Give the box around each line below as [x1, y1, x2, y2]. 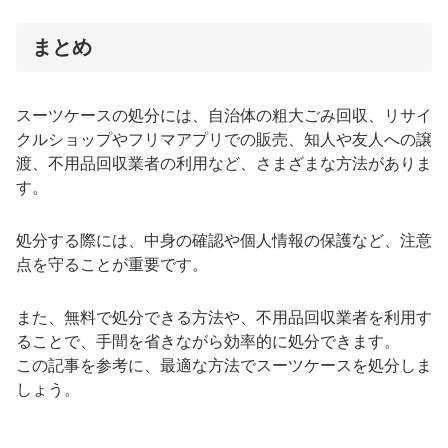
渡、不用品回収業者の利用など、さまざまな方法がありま [16, 155, 432, 172]
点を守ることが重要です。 [16, 255, 208, 273]
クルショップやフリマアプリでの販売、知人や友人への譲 [16, 131, 432, 148]
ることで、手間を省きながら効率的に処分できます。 [16, 332, 400, 350]
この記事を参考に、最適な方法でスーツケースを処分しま [16, 356, 432, 374]
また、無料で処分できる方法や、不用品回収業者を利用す [16, 308, 432, 326]
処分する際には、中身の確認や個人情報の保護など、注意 [16, 231, 432, 249]
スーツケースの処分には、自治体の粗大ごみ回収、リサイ [16, 107, 432, 124]
